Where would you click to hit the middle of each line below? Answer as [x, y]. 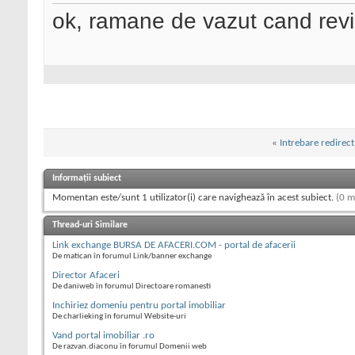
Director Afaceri [86, 276]
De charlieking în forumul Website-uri [119, 317]
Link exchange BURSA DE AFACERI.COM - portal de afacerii [174, 246]
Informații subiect [87, 179]
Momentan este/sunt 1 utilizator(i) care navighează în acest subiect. [194, 198]
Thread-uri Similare [90, 225]
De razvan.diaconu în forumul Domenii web [130, 347]
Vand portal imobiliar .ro [103, 336]
